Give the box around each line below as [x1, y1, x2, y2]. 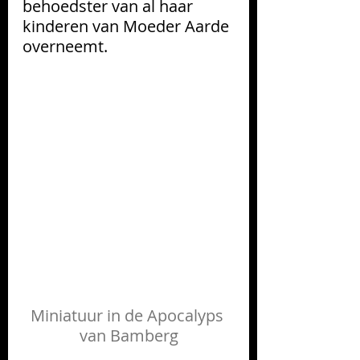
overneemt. [22, 35, 108, 57]
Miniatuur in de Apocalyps [30, 304, 227, 326]
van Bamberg [79, 324, 178, 346]
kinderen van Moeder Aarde [22, 14, 233, 37]
